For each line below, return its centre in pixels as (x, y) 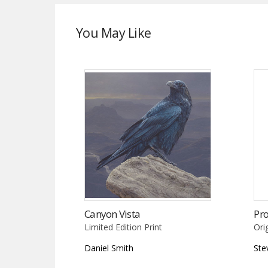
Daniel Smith (109, 248)
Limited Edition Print (123, 227)
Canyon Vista (112, 214)
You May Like (114, 32)
